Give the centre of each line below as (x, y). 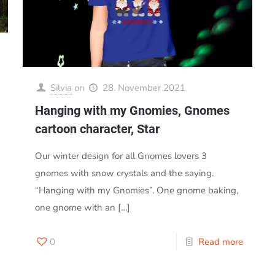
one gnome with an (75, 208)
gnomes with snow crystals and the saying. (124, 173)
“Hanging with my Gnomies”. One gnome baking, (136, 191)
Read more (221, 242)
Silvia (61, 88)
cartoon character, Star (97, 129)
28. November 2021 (144, 88)
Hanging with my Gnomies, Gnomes (132, 111)
